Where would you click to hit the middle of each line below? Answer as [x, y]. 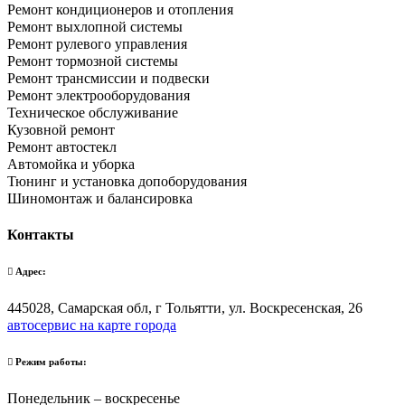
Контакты [41, 235]
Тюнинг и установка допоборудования [127, 181]
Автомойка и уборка [71, 164]
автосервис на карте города [92, 325]
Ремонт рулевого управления [97, 43]
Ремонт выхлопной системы [95, 26]
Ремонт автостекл [62, 146]
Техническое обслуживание [93, 112]
